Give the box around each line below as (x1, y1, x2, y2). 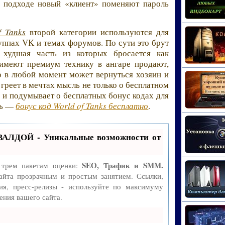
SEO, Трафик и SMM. (82, 160, 163, 171)
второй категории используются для (25, 26, 169, 38)
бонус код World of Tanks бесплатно (16, 100, 149, 112)
